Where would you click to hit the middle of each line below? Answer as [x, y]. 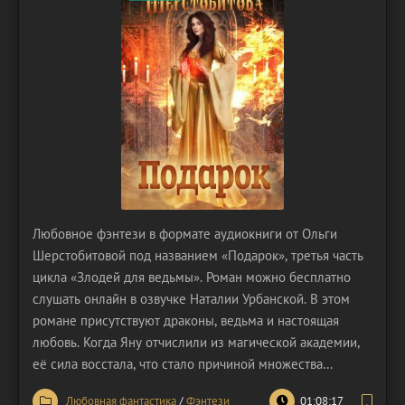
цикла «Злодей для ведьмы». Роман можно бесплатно [192, 277]
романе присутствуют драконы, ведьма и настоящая [186, 320]
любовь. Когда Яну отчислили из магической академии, [196, 342]
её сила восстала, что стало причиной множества [178, 364]
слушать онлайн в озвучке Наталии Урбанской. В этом [191, 299]
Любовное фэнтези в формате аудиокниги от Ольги [185, 234]
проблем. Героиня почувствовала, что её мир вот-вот [188, 386]
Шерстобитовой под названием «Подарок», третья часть [198, 255]
